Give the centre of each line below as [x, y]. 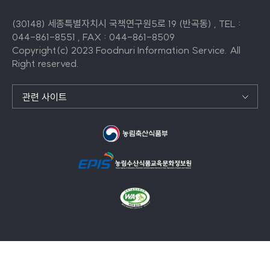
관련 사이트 [45, 97]
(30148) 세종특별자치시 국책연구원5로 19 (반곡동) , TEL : [127, 23]
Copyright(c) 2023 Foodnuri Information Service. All [126, 50]
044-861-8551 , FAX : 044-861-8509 [93, 36]
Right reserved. [46, 63]
